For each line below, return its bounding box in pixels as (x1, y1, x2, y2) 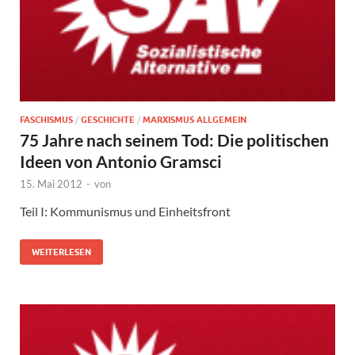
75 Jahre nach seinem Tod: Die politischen (20, 130, 329, 151)
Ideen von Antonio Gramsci (20, 151, 222, 172)
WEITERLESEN (32, 246, 91, 258)
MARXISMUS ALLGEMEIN (143, 114, 246, 126)
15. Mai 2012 (20, 177, 82, 191)
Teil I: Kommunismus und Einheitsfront (20, 204, 231, 219)
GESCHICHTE (81, 114, 135, 126)
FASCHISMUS (20, 114, 73, 126)
